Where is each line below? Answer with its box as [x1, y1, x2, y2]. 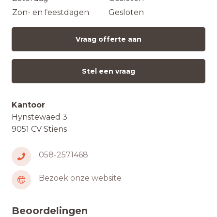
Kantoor [12, 100, 45, 109]
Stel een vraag [82, 67, 135, 75]
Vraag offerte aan [76, 35, 141, 43]
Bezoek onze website [39, 173, 122, 183]
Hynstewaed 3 [12, 112, 67, 122]
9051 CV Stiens [12, 124, 67, 134]
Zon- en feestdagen [12, 8, 89, 17]
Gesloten [108, 8, 144, 17]
